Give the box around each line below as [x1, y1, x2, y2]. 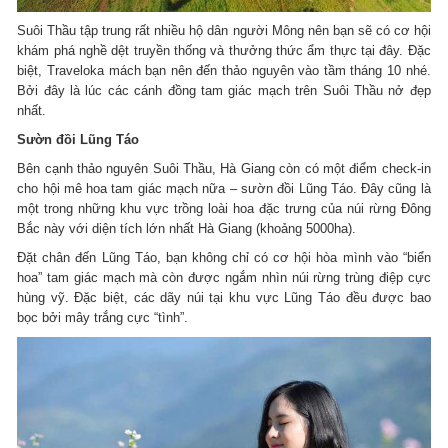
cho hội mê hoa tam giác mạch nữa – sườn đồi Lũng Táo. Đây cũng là [17, 180, 431, 196]
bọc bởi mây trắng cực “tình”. [17, 309, 189, 325]
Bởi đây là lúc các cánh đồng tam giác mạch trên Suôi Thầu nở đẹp [17, 82, 431, 98]
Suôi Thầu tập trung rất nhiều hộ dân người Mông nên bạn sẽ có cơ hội [17, 22, 431, 38]
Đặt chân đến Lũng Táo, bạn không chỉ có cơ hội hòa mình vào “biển [17, 249, 431, 265]
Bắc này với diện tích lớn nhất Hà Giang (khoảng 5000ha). [17, 220, 357, 236]
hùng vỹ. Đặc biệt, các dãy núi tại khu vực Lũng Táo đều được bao [17, 289, 431, 305]
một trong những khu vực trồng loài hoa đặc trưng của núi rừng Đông [17, 200, 431, 216]
